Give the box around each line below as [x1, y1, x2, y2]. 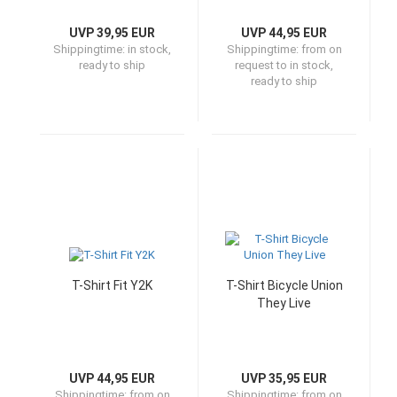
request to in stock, [235, 58, 333, 72]
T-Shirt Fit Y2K [72, 278, 152, 292]
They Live [257, 296, 311, 310]
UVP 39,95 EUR [69, 26, 155, 40]
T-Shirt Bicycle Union [225, 278, 343, 292]
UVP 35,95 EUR [241, 371, 327, 385]
